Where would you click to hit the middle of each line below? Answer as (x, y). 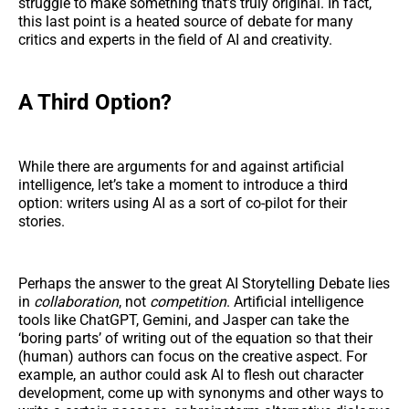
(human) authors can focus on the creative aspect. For (193, 357)
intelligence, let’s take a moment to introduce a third (183, 185)
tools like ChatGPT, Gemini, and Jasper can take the (184, 320)
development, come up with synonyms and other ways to (201, 393)
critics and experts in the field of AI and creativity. (175, 39)
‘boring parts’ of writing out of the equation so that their (195, 339)
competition (188, 302)
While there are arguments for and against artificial (181, 167)
